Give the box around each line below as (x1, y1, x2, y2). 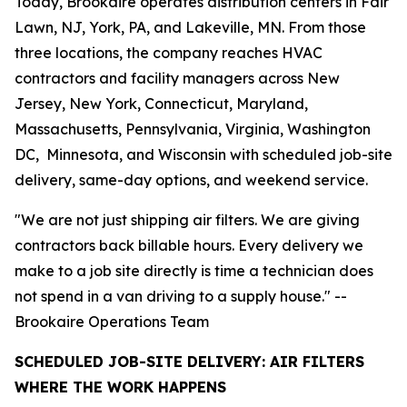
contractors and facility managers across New (15, 68, 340, 87)
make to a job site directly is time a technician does (15, 261, 373, 280)
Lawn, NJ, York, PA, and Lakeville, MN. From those (15, 17, 366, 36)
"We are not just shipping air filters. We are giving (15, 210, 360, 229)
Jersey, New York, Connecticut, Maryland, (15, 94, 308, 113)
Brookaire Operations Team (15, 312, 209, 331)
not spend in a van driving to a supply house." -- (15, 286, 347, 305)
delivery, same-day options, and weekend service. (15, 170, 368, 189)
